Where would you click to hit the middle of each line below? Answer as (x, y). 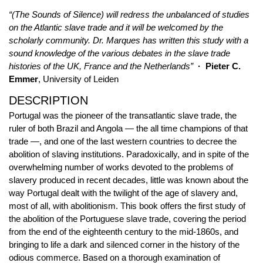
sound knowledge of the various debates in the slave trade (119, 53)
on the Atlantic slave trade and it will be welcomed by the (116, 27)
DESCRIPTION (48, 100)
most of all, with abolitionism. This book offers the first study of (127, 205)
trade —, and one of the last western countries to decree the (123, 141)
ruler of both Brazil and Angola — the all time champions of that (128, 128)
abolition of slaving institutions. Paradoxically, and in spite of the (129, 154)
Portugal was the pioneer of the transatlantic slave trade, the (123, 115)
